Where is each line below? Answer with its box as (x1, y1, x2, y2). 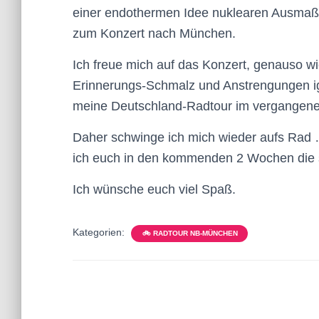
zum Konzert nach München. (73, 26, 236, 41)
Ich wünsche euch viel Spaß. (73, 182, 236, 197)
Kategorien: (73, 226, 127, 238)
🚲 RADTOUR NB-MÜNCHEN (141, 229, 238, 237)
